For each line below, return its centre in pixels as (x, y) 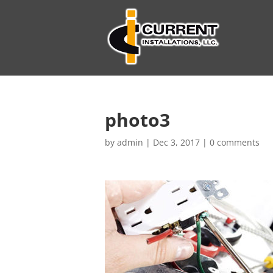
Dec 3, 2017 (176, 142)
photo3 (137, 120)
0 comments (235, 142)
